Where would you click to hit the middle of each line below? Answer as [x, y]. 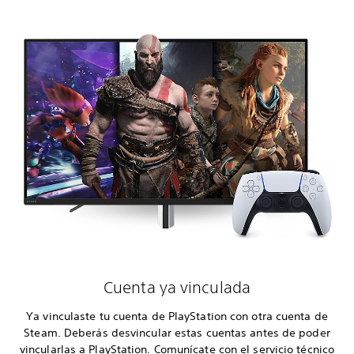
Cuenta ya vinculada [177, 287]
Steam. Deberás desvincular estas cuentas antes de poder [177, 332]
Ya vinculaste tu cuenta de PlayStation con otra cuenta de [177, 316]
